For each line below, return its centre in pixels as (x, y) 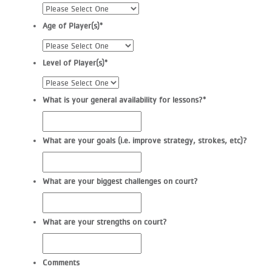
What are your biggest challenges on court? (120, 181)
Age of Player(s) (71, 25)
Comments (61, 262)
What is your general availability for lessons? (123, 99)
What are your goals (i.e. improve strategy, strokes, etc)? (145, 140)
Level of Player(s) (73, 62)
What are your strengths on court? (105, 221)
